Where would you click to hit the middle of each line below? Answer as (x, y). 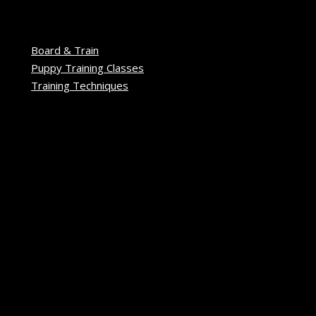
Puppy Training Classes (87, 67)
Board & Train (65, 50)
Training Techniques (80, 85)
